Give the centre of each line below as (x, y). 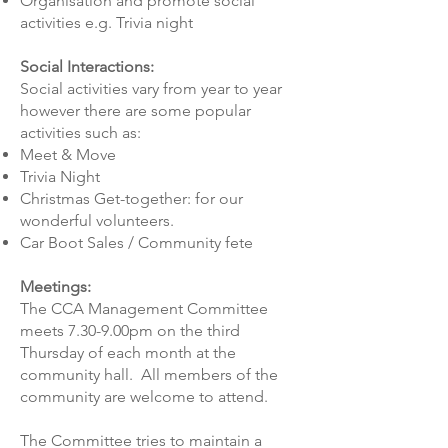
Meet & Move (68, 154)
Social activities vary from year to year (151, 88)
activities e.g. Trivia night (106, 22)
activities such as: (80, 132)
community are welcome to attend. (144, 396)
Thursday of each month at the (128, 352)
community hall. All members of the (149, 374)
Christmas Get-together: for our (131, 198)
